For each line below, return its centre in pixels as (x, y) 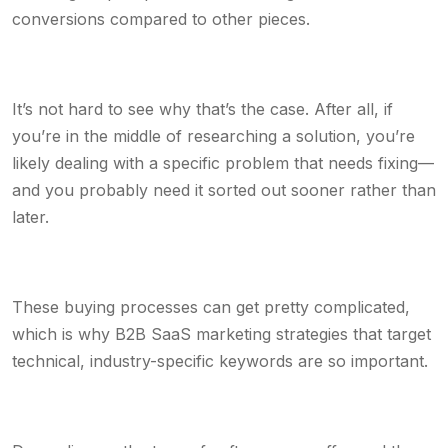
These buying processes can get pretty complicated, (211, 307)
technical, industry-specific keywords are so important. (222, 361)
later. (30, 217)
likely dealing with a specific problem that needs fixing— (223, 163)
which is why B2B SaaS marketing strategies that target (221, 334)
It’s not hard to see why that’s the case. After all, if (202, 109)
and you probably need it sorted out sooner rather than (224, 190)
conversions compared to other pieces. (161, 19)
